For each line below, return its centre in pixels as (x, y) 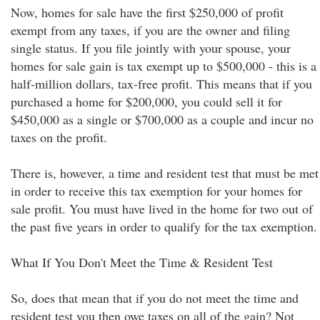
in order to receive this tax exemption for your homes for (156, 191)
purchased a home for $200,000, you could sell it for (146, 101)
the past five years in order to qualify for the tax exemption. (164, 226)
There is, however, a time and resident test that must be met (165, 173)
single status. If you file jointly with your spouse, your (151, 48)
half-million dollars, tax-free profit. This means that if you (161, 84)
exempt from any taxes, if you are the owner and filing (150, 30)
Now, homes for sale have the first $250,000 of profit (147, 12)
